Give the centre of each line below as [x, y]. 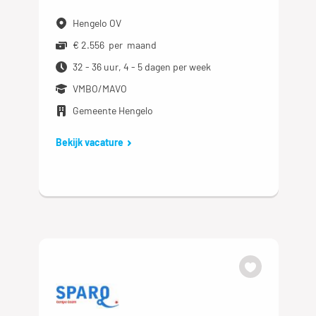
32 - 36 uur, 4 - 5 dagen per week [142, 67]
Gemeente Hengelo [113, 110]
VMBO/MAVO [100, 89]
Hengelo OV [97, 23]
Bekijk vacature [90, 142]
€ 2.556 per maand [115, 45]
